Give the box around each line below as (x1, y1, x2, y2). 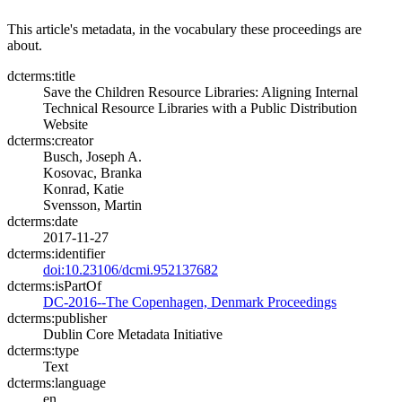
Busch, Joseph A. (43, 148, 142, 164)
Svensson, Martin (43, 197, 142, 213)
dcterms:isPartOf (7, 277, 101, 293)
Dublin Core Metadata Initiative (43, 326, 223, 342)
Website (43, 116, 88, 132)
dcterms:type (7, 342, 79, 358)
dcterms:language (7, 374, 106, 390)
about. (7, 37, 42, 53)
